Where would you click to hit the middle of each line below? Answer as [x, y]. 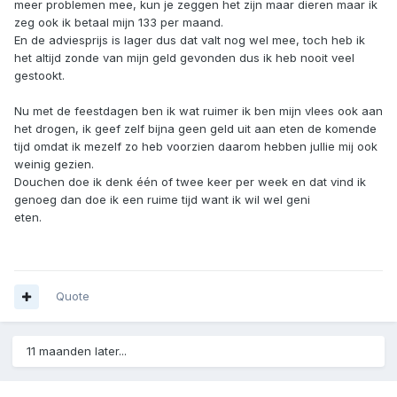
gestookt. [39, 76]
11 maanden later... [77, 351]
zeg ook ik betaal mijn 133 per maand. [121, 23]
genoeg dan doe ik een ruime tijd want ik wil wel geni [162, 200]
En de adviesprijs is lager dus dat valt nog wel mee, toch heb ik [190, 40]
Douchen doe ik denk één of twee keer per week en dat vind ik [190, 182]
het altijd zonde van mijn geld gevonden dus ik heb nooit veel [184, 58]
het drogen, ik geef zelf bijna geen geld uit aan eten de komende [195, 129]
